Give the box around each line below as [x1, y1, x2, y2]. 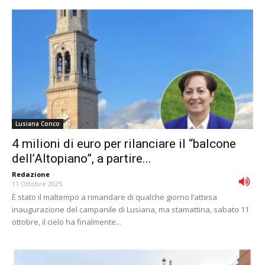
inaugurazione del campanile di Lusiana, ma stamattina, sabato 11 [12, 203, 249, 215]
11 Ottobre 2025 [12, 179, 62, 188]
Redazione [12, 169, 50, 179]
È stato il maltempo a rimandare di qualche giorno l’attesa [12, 191, 217, 202]
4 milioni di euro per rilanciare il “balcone [12, 136, 236, 151]
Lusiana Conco [15, 119, 60, 128]
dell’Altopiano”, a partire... [12, 151, 151, 166]
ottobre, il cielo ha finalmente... [12, 216, 121, 227]
